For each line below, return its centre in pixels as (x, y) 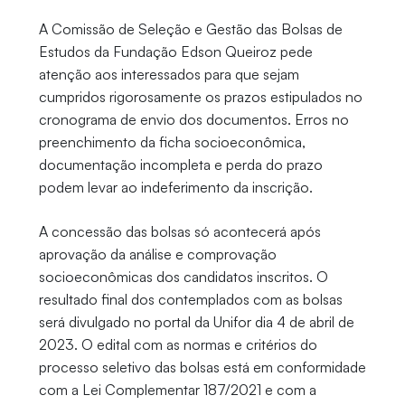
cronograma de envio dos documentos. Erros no (193, 120)
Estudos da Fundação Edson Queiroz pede (175, 52)
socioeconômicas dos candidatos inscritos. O (183, 277)
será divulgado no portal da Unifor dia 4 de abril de (196, 322)
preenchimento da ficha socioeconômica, (172, 142)
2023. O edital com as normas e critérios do (178, 345)
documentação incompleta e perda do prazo (180, 165)
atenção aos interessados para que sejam (169, 75)
